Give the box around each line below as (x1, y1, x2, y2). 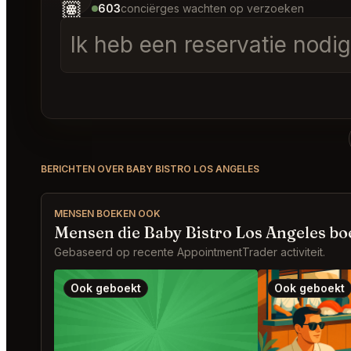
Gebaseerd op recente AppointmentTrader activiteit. (54, 245, 325, 259)
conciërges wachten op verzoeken (121, 2, 304, 15)
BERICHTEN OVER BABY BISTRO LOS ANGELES (41, 163, 259, 175)
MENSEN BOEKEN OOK (54, 208, 161, 219)
